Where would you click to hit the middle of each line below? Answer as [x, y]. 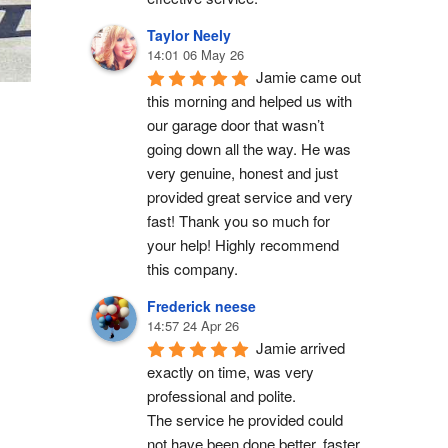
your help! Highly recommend [243, 244]
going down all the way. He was [249, 148]
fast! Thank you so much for [238, 220]
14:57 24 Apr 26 [193, 325]
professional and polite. [221, 395]
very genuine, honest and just [242, 172]
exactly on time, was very [230, 371]
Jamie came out [308, 76]
